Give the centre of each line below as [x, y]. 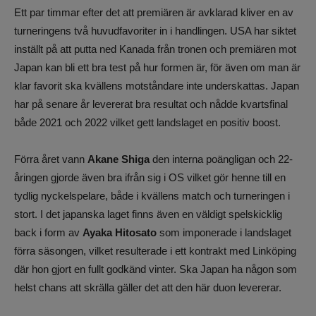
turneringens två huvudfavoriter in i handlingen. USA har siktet [155, 31]
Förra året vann [51, 159]
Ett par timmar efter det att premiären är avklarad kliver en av [154, 12]
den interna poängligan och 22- [221, 159]
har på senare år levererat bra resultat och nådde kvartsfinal [151, 104]
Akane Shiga [119, 159]
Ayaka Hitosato [120, 232]
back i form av [48, 232]
